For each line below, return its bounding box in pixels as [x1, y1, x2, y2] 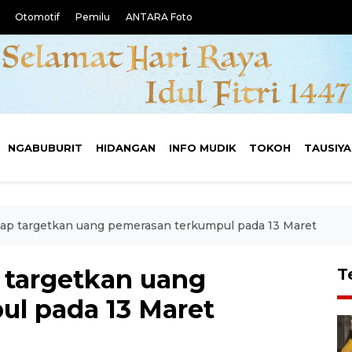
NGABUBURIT [8, 141, 83, 154]
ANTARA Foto [126, 11, 192, 23]
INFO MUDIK [168, 141, 236, 154]
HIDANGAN [95, 141, 156, 154]
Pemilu [75, 11, 110, 23]
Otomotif [15, 11, 60, 23]
